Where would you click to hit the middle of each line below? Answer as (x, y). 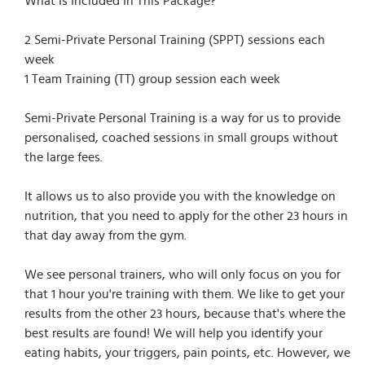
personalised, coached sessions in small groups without (181, 137)
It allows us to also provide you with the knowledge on (180, 196)
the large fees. (64, 157)
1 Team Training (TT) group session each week (152, 79)
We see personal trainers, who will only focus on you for (182, 274)
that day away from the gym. (106, 235)
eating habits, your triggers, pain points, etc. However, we (187, 352)
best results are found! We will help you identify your (174, 333)
